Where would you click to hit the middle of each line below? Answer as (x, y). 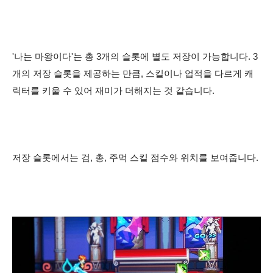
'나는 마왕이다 (42, 56)
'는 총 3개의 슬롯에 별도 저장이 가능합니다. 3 (165, 56)
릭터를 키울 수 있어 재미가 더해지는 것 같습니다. (113, 90)
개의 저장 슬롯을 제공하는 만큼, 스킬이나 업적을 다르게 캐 (133, 73)
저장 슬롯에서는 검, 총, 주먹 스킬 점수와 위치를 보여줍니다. (135, 158)
